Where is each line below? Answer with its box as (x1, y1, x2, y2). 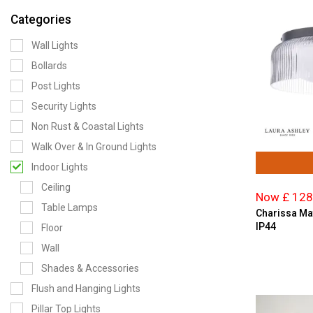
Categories (10, 13, 71, 27)
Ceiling (41, 182, 71, 194)
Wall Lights (31, 40, 78, 52)
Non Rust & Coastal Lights (31, 121, 144, 133)
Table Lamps (41, 202, 98, 214)
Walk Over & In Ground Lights (31, 141, 156, 153)
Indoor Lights (31, 161, 88, 173)
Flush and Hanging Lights (31, 283, 140, 295)
